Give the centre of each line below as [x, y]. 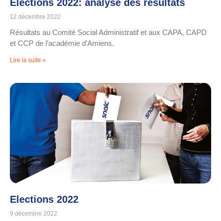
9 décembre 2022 [34, 214]
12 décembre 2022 [35, 17]
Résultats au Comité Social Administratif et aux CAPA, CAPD [108, 33]
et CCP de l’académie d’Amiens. [62, 43]
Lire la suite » [28, 60]
